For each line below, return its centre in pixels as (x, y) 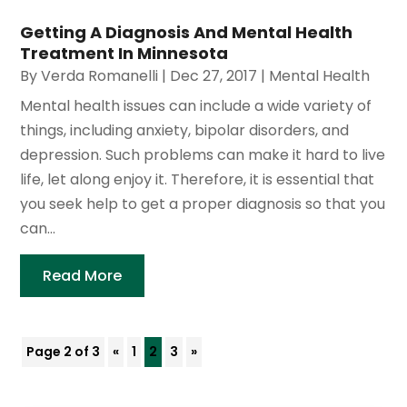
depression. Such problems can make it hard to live (203, 155)
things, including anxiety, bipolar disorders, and (185, 131)
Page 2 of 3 (64, 352)
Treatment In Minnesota (124, 54)
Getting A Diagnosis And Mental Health (187, 33)
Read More (83, 276)
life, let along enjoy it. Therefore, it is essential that (198, 180)
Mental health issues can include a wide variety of (196, 106)
